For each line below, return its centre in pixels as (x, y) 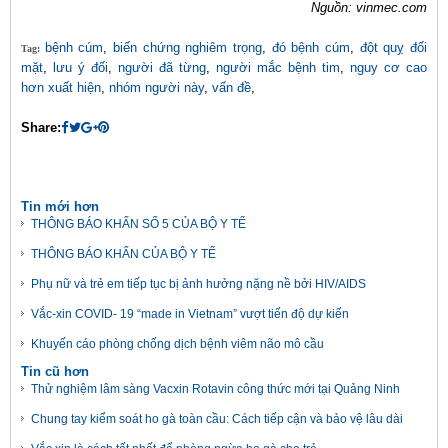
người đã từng (162, 67)
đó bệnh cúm (311, 47)
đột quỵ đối (393, 47)
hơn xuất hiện (61, 87)
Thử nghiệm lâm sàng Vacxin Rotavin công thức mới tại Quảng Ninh (215, 389)
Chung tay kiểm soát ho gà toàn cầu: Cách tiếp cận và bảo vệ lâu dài (217, 419)
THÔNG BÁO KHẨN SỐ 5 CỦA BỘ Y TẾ (138, 224)
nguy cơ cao (388, 67)
